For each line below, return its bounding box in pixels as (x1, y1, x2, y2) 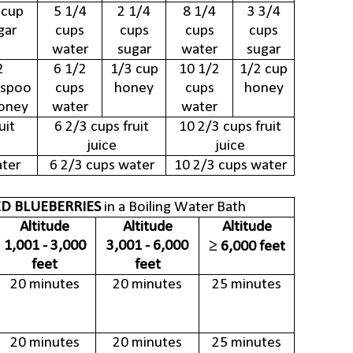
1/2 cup (240, 61, 288, 78)
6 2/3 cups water (49, 158, 154, 174)
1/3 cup (110, 61, 158, 78)
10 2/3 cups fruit (179, 119, 281, 136)
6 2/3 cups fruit (54, 119, 149, 136)
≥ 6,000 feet (208, 239, 285, 255)
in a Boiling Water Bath (100, 199, 246, 216)
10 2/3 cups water (173, 158, 287, 174)
